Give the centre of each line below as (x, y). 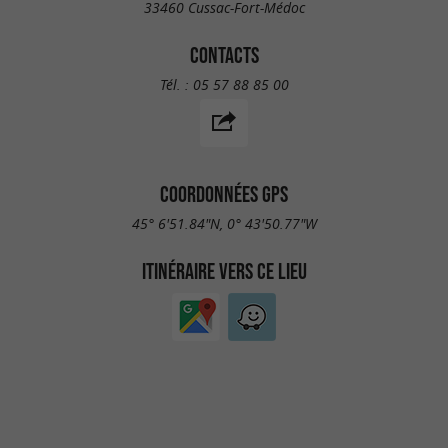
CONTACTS (224, 55)
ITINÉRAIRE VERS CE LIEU (224, 270)
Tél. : (176, 85)
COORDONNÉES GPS (224, 194)
